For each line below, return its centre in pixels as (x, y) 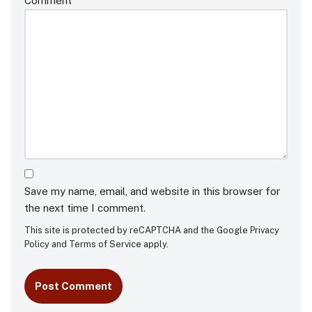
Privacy (265, 230)
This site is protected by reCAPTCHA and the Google (137, 230)
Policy (37, 244)
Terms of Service (105, 244)
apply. (155, 244)
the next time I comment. (85, 208)
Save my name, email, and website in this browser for (152, 191)
